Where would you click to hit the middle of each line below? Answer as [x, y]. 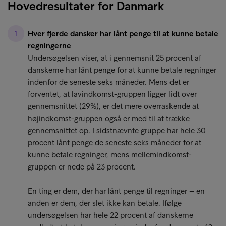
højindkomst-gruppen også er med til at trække [109, 118]
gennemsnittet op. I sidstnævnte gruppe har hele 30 [117, 130]
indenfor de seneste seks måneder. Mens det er [108, 82]
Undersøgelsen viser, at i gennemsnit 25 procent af [115, 58]
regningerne [49, 46]
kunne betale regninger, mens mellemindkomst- [110, 155]
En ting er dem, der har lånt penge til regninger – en [116, 191]
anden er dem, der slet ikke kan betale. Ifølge [105, 203]
